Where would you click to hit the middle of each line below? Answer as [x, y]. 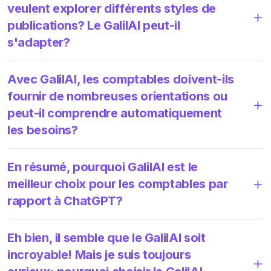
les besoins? [43, 130]
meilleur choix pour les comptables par [118, 184]
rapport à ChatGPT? [65, 201]
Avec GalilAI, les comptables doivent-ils [121, 79]
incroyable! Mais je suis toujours [99, 254]
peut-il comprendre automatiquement [115, 113]
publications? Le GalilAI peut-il [94, 25]
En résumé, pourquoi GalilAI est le [103, 167]
